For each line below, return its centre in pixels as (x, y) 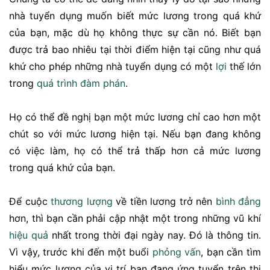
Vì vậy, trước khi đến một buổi (81, 252)
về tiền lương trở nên (164, 202)
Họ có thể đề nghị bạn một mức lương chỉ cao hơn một (135, 117)
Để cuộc (30, 202)
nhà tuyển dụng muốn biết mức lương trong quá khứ (135, 16)
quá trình (57, 83)
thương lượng (82, 202)
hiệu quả (29, 235)
